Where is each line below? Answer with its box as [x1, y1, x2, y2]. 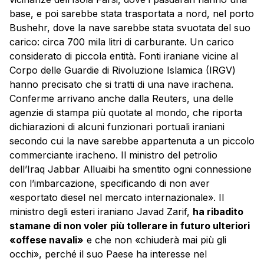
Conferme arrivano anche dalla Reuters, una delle [9, 93, 233, 105]
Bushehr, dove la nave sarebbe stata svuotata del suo [9, 22, 250, 34]
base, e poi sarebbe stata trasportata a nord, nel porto [9, 8, 254, 20]
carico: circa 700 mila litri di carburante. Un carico [9, 36, 234, 48]
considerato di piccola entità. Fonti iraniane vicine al [9, 50, 238, 62]
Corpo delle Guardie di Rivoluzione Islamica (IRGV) [9, 64, 236, 77]
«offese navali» [9, 234, 84, 246]
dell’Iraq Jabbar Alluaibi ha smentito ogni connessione [9, 163, 252, 176]
